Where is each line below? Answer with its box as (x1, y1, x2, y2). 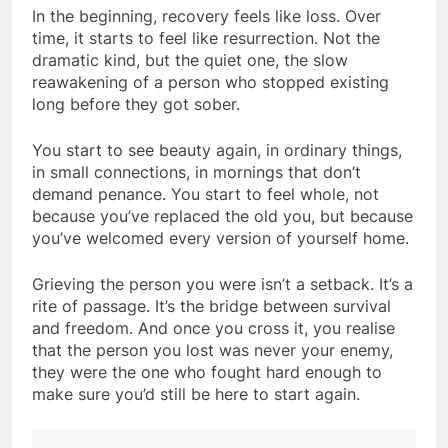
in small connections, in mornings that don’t (32, 161, 361, 182)
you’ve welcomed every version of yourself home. (32, 227, 409, 248)
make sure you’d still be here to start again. (32, 383, 360, 404)
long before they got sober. (32, 93, 240, 114)
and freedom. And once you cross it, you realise (32, 317, 395, 338)
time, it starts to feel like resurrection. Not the (32, 27, 380, 48)
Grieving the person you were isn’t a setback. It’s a (32, 273, 413, 294)
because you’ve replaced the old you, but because (32, 205, 413, 226)
